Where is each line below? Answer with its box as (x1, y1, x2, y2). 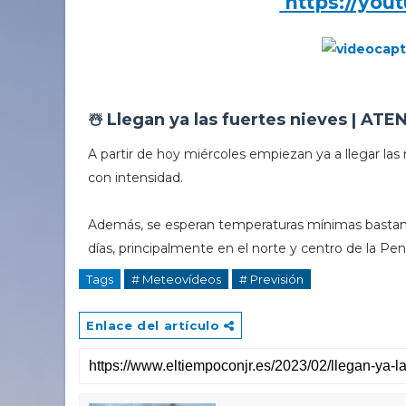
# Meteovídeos (131, 272, 221, 286)
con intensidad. (88, 169, 187, 186)
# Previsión (239, 272, 304, 286)
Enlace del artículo (86, 318, 224, 333)
